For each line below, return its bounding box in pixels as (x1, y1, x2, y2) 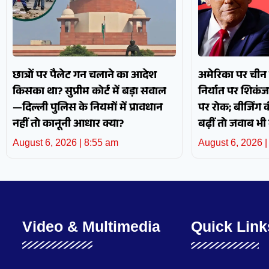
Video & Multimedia (22, 218, 160, 235)
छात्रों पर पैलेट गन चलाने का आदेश (13, 67, 157, 86)
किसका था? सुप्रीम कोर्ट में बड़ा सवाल (13, 83, 166, 102)
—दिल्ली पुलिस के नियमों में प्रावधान (13, 100, 163, 118)
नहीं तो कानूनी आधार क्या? (13, 116, 124, 134)
